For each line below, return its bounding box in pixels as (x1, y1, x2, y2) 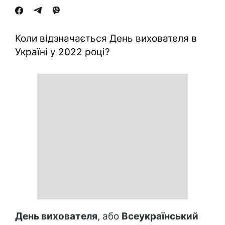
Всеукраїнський (122, 210, 198, 222)
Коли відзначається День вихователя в (15, 33, 197, 44)
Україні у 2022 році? (15, 46, 110, 58)
